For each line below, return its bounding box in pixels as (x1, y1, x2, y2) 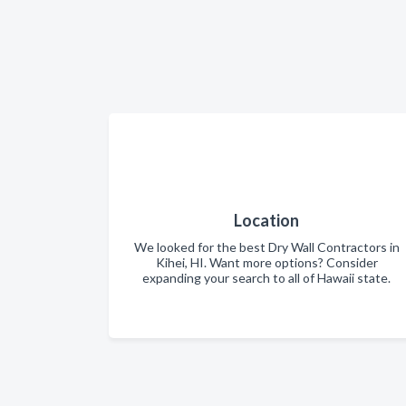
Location (234, 210, 299, 230)
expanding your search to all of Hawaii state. (142, 270, 391, 285)
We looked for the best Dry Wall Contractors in (133, 239, 400, 255)
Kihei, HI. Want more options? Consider (155, 255, 378, 270)
